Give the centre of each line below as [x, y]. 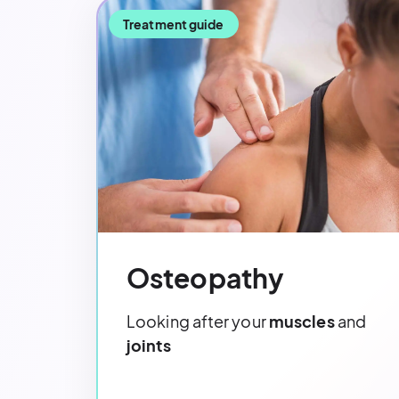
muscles [301, 321]
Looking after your [198, 321]
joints [149, 345]
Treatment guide [174, 24]
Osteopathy [205, 277]
